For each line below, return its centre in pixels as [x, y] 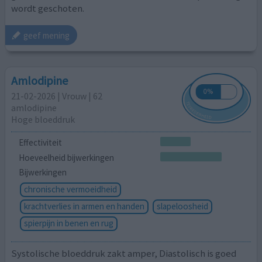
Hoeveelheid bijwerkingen [66, 157]
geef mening [47, 35]
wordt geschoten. [48, 8]
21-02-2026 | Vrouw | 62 [57, 96]
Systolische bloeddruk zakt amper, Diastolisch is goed [124, 253]
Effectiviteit [40, 142]
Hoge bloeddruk [43, 119]
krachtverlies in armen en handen [84, 206]
